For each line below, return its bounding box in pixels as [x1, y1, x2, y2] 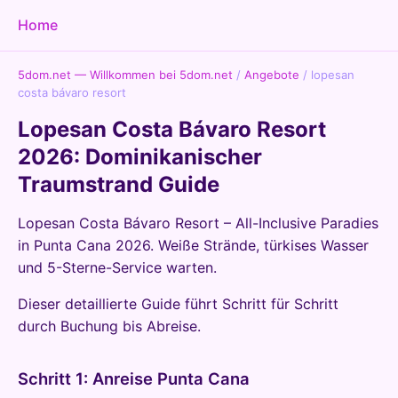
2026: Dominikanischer [18, 144, 262, 170]
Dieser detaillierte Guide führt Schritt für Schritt [18, 295, 338, 313]
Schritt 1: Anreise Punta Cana [18, 369, 250, 388]
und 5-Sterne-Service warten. [18, 259, 217, 276]
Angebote [244, 68, 299, 82]
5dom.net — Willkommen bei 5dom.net [18, 68, 233, 82]
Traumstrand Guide [18, 171, 219, 197]
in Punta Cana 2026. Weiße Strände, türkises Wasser [18, 236, 369, 254]
